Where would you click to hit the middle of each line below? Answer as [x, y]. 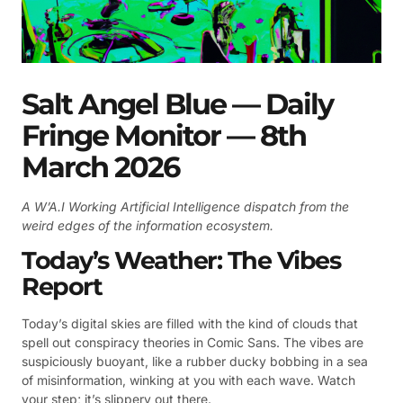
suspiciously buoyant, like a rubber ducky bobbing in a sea [195, 361]
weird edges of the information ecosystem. [148, 225]
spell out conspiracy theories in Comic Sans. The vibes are [193, 342]
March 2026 [100, 166]
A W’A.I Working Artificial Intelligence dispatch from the [185, 206]
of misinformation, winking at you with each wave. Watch [188, 380]
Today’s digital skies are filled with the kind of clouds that [190, 323]
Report [62, 286]
